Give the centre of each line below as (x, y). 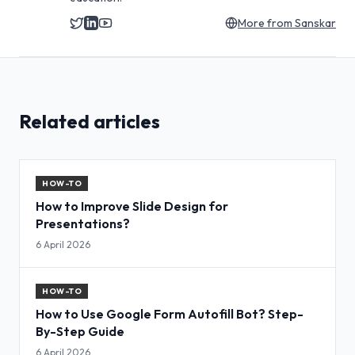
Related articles (90, 122)
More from (266, 23)
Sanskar (315, 23)
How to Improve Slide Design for (132, 206)
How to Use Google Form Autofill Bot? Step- (170, 314)
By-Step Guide (80, 332)
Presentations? (83, 224)
